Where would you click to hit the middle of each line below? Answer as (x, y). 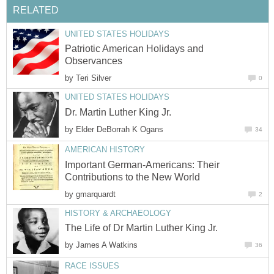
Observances (94, 61)
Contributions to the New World (132, 177)
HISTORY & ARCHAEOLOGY (118, 213)
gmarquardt (96, 194)
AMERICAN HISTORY (105, 150)
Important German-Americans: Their (142, 165)
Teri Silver (94, 78)
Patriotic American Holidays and (134, 49)
